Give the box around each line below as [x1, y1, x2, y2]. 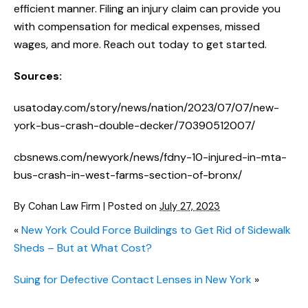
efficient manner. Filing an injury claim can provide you [14, 1, 280, 16]
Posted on [108, 200, 159, 213]
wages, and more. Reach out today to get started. [14, 37, 267, 52]
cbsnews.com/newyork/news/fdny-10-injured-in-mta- [14, 150, 287, 165]
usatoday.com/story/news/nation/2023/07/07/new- [14, 100, 279, 115]
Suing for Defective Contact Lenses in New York [14, 272, 252, 287]
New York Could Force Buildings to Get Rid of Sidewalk [21, 223, 291, 238]
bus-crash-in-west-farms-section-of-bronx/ [14, 168, 242, 183]
